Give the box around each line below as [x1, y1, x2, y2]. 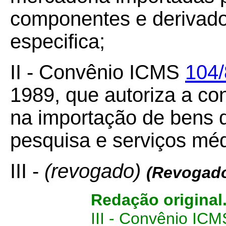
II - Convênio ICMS [10, 61, 185, 83]
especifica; [10, 30, 105, 52]
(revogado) [44, 160, 146, 182]
